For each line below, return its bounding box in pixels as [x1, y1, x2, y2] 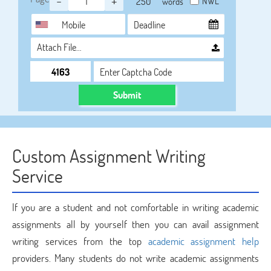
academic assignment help [148, 234, 260, 248]
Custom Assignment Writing [12, 144, 206, 168]
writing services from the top [12, 234, 148, 248]
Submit [113, 88, 142, 101]
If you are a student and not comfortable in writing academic [12, 200, 259, 214]
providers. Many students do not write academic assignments [12, 251, 259, 265]
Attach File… [37, 41, 82, 53]
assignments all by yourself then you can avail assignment [12, 217, 259, 231]
